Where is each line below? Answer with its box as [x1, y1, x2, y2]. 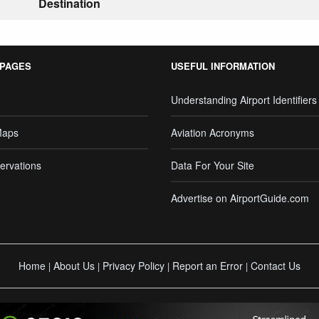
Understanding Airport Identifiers [171, 93, 317, 107]
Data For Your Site [171, 158, 254, 172]
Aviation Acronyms [171, 125, 254, 140]
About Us [53, 258, 95, 273]
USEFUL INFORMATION [171, 59, 275, 73]
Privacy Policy [103, 258, 164, 273]
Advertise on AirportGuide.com [171, 191, 309, 205]
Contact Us [251, 258, 300, 273]
